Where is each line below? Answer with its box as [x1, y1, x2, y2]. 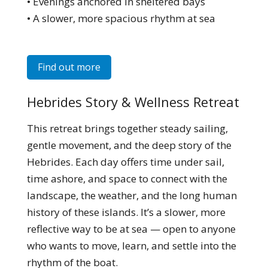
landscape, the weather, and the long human [26, 188, 237, 202]
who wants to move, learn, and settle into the [26, 238, 236, 252]
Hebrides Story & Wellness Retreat [26, 92, 239, 111]
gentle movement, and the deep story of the [26, 138, 232, 152]
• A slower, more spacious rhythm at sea [26, 11, 215, 26]
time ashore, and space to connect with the [26, 171, 227, 185]
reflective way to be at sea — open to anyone [26, 221, 236, 236]
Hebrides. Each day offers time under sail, [26, 154, 224, 169]
